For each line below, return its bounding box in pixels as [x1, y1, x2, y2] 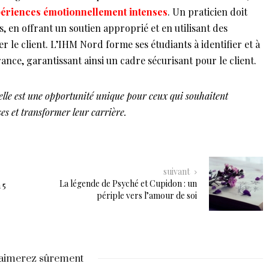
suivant [163, 165, 192, 177]
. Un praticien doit [167, 5, 247, 18]
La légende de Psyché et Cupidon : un [59, 177, 197, 189]
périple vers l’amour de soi [97, 189, 197, 201]
